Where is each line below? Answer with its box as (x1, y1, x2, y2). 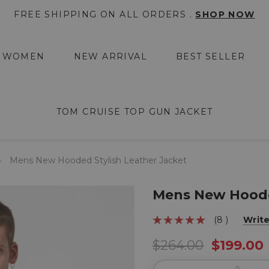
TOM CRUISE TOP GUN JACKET (56, 106, 213, 117)
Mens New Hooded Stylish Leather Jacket (10, 155, 187, 166)
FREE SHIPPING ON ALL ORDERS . (14, 9, 196, 20)
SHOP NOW (195, 9, 255, 20)
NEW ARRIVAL (73, 51, 147, 62)
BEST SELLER (175, 51, 246, 62)
